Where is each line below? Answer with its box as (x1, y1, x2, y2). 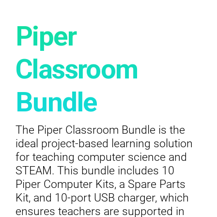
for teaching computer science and (15, 149, 187, 164)
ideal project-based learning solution (15, 135, 193, 151)
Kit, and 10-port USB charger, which (15, 189, 189, 205)
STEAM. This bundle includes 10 (15, 162, 174, 178)
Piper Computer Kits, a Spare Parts (15, 176, 186, 191)
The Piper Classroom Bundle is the (15, 122, 185, 137)
